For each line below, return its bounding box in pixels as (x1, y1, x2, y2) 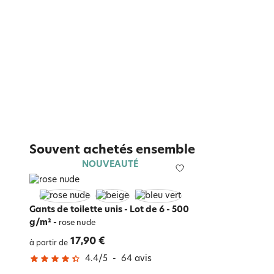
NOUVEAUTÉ (82, 160, 139, 170)
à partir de (29, 240, 68, 248)
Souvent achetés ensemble (29, 144, 195, 157)
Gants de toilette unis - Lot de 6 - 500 (29, 206, 189, 215)
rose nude (57, 220, 95, 228)
